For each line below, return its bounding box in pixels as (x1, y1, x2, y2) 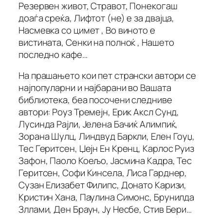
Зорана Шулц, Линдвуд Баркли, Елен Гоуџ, (18, 130, 195, 143)
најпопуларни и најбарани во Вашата (18, 81, 171, 94)
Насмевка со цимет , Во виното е (18, 23, 155, 36)
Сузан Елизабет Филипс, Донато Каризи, (18, 179, 187, 192)
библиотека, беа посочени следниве (18, 93, 172, 107)
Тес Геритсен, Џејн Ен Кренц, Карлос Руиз (18, 142, 194, 155)
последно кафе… (18, 48, 88, 61)
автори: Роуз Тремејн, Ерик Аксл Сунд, (18, 106, 180, 119)
